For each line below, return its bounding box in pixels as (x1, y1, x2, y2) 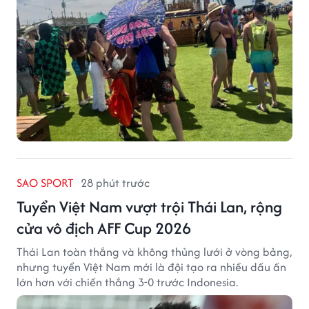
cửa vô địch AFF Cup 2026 (17, 217, 191, 240)
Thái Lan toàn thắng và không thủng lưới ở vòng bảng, (17, 243, 292, 261)
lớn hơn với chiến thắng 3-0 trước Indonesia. (17, 274, 238, 291)
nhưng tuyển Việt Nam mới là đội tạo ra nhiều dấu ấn (17, 259, 286, 276)
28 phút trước (81, 175, 150, 192)
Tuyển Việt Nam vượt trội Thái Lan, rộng (17, 195, 282, 219)
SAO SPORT (17, 175, 74, 192)
